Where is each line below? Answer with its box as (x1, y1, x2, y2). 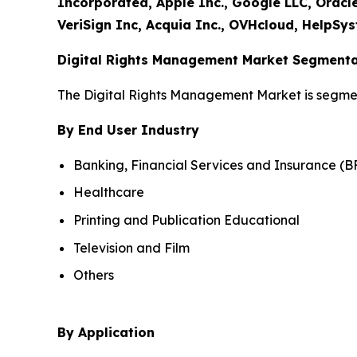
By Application (57, 324, 155, 341)
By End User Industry (57, 121, 199, 138)
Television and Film (73, 239, 190, 256)
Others (73, 267, 114, 284)
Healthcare (73, 184, 144, 201)
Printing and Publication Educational (73, 211, 300, 228)
